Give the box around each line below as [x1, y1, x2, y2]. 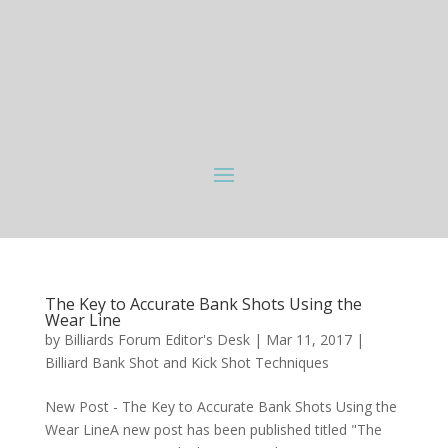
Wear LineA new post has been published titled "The [44, 420, 382, 440]
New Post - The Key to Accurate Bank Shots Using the [44, 397, 397, 417]
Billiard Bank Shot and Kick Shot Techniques [44, 353, 329, 373]
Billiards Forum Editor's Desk [63, 330, 250, 350]
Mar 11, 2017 [265, 330, 352, 350]
